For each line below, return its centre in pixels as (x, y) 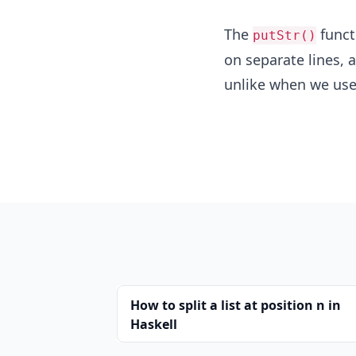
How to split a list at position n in (236, 305)
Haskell (154, 324)
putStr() (284, 35)
